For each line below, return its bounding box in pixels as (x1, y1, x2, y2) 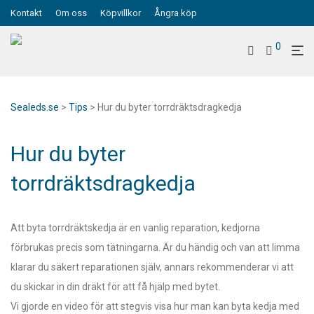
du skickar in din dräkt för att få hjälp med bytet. (11, 281, 220, 292)
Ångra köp (154, 8, 197, 19)
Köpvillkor (100, 8, 141, 19)
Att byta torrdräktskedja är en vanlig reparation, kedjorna (11, 222, 260, 233)
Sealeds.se (11, 102, 59, 113)
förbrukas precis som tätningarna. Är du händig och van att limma (11, 242, 300, 253)
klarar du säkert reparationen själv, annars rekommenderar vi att (11, 261, 294, 273)
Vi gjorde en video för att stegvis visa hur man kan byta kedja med (11, 301, 299, 312)
